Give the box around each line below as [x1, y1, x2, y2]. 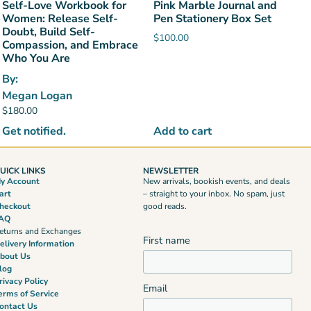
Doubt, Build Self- [2, 24, 96, 40]
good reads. [143, 201, 187, 212]
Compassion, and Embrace [2, 37, 139, 53]
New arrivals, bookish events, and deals [143, 176, 291, 187]
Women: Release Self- [2, 11, 119, 27]
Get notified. [2, 124, 67, 140]
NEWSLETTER [143, 165, 199, 177]
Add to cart [153, 124, 212, 140]
